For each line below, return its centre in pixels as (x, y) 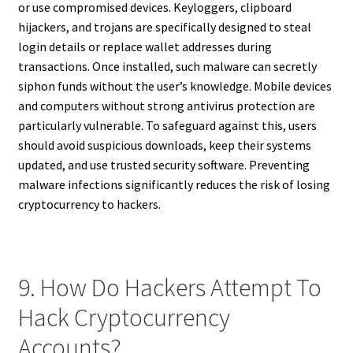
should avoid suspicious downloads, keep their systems (164, 145)
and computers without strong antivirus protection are (166, 106)
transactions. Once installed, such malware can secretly (167, 67)
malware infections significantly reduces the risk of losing (174, 185)
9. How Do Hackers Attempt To (169, 287)
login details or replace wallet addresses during (145, 47)
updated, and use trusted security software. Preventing (163, 165)
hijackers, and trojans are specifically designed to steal (164, 27)
